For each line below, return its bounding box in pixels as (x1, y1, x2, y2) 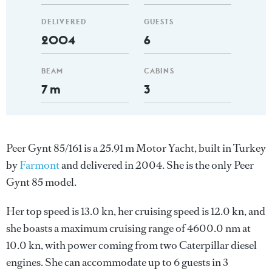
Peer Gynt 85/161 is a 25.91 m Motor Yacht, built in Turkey (6, 141, 266, 155)
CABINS (143, 66, 174, 75)
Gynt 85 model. (6, 175, 76, 189)
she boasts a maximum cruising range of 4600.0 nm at (6, 221, 251, 236)
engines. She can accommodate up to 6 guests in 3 (6, 255, 228, 270)
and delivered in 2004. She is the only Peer (59, 158, 254, 172)
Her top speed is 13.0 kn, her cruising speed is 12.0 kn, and (6, 204, 265, 219)
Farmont (19, 158, 59, 172)
